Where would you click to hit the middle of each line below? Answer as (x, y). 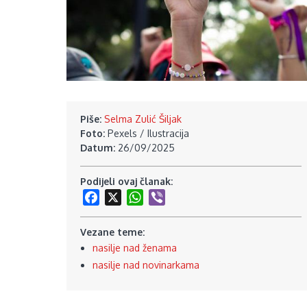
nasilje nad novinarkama (146, 265)
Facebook (121, 197)
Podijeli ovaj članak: (128, 181)
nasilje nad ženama (134, 248)
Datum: (99, 147)
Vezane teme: (114, 232)
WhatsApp (166, 197)
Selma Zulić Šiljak (143, 119)
